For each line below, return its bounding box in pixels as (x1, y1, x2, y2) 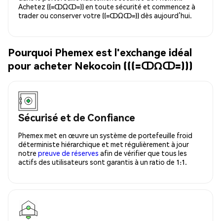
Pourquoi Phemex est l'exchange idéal (8, 45, 192, 59)
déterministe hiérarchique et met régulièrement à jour (18, 139, 189, 148)
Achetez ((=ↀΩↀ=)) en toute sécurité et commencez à (18, 1, 195, 11)
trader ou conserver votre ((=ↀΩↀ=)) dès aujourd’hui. (18, 10, 192, 20)
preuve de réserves (38, 148, 99, 157)
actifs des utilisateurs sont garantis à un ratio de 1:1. (18, 157, 187, 166)
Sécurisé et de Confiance (18, 110, 135, 124)
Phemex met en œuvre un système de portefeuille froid (18, 130, 192, 140)
